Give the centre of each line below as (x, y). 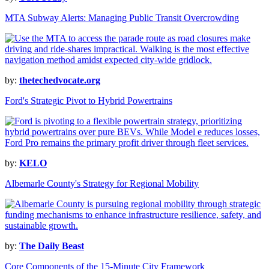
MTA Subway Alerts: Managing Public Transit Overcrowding (122, 18)
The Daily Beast (52, 246)
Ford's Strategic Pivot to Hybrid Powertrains (89, 101)
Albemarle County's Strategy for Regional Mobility (102, 184)
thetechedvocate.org (60, 80)
